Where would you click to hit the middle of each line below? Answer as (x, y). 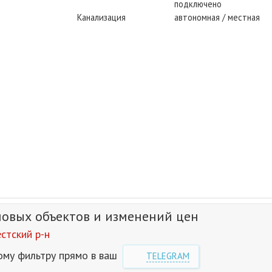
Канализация (101, 18)
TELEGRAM (168, 256)
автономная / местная (217, 18)
